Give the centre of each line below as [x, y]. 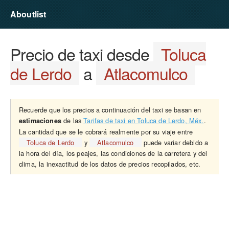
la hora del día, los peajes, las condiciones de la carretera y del [113, 153]
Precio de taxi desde [82, 54]
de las [72, 120]
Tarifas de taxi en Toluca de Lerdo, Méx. [144, 120]
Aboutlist [28, 14]
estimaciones [40, 121]
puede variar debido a [175, 142]
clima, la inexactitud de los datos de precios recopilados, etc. [110, 164]
